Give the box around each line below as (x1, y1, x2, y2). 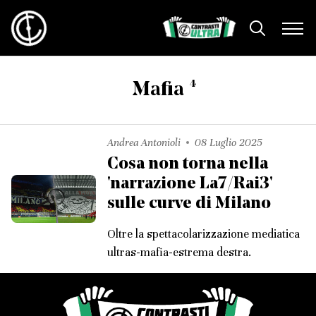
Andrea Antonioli (107, 136, 181, 149)
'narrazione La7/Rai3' (107, 176, 273, 193)
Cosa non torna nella (107, 156, 268, 173)
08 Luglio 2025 (195, 136, 262, 149)
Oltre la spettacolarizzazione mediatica (107, 226, 300, 241)
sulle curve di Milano (107, 195, 271, 212)
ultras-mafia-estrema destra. (107, 245, 251, 260)
